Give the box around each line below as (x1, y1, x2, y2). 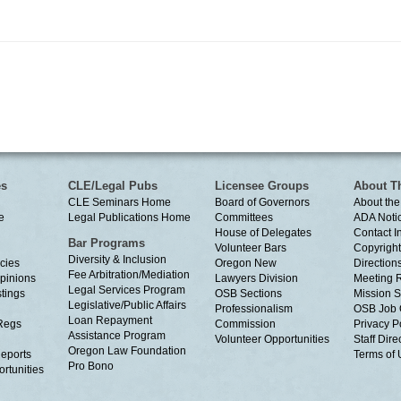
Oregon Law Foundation (68, 345, 186, 357)
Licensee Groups (215, 179, 309, 192)
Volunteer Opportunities (215, 333, 329, 346)
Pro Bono (68, 360, 114, 372)
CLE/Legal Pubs (68, 179, 158, 192)
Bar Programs (68, 236, 145, 250)
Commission (215, 318, 276, 330)
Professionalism (215, 303, 293, 315)
